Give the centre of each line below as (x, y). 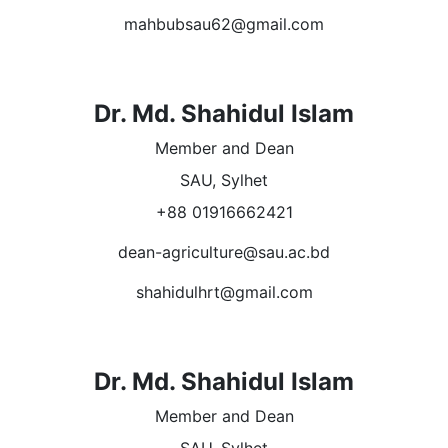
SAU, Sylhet (224, 180)
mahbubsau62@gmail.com (224, 24)
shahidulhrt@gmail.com (224, 292)
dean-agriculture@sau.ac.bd (224, 252)
